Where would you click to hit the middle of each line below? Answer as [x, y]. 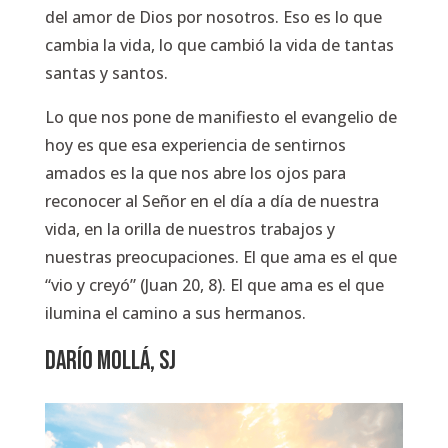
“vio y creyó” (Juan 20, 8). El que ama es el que [214, 285]
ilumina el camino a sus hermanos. [175, 313]
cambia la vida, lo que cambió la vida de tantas [219, 45]
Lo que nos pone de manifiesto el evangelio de [220, 117]
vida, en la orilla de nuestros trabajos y [189, 229]
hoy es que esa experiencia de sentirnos [195, 145]
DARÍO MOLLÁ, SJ [110, 361]
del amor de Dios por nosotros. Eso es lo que [213, 17]
